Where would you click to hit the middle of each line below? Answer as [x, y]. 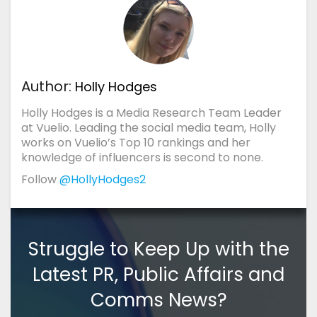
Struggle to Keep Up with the [158, 249]
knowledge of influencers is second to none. [142, 157]
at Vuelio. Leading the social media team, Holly [149, 127]
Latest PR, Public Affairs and [158, 274]
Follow [40, 179]
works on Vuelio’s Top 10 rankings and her [136, 142]
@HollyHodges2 [103, 179]
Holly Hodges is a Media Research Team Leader [151, 113]
